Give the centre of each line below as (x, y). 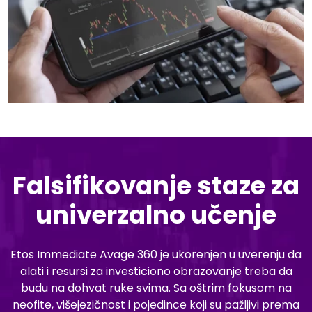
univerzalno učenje (156, 214)
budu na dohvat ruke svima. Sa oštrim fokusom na (156, 288)
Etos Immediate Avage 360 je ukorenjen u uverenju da (156, 254)
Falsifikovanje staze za (156, 185)
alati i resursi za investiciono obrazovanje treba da (156, 271)
